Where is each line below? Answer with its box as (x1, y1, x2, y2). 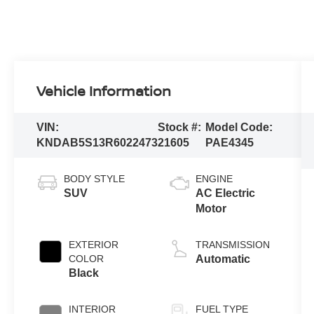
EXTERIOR (69, 239, 119, 251)
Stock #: (158, 121, 202, 134)
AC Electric (195, 187, 255, 200)
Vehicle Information (36, 81, 172, 101)
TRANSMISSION (195, 239, 270, 251)
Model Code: (205, 121, 273, 134)
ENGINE (195, 173, 233, 185)
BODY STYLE (64, 173, 125, 185)
